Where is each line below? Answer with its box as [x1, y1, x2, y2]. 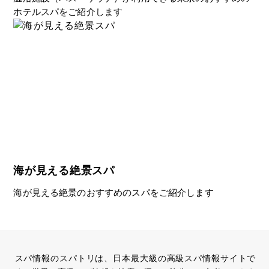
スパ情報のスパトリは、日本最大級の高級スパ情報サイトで [14, 253, 256, 264]
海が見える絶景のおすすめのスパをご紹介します [13, 187, 214, 199]
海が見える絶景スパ [13, 163, 115, 177]
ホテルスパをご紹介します [13, 5, 123, 17]
